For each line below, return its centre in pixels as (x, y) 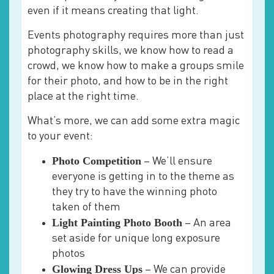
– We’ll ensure (177, 161)
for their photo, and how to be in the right (128, 81)
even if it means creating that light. (113, 11)
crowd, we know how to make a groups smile (136, 66)
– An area (207, 223)
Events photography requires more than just (136, 35)
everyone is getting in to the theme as (143, 177)
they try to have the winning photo (135, 192)
